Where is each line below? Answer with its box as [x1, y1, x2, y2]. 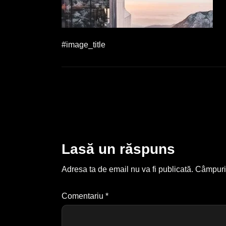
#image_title [62, 40, 105, 49]
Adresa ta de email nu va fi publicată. [62, 165, 193, 174]
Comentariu [62, 191, 105, 200]
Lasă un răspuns [62, 141, 175, 157]
